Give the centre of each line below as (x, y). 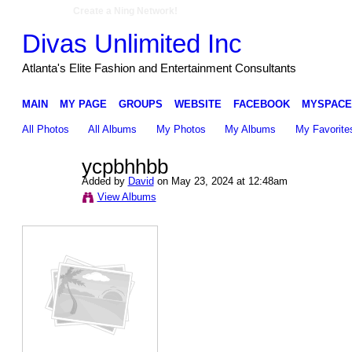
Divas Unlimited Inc (132, 43)
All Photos (45, 129)
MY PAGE (83, 104)
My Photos (181, 129)
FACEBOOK (261, 104)
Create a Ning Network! (125, 11)
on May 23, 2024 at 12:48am (220, 181)
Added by (104, 181)
